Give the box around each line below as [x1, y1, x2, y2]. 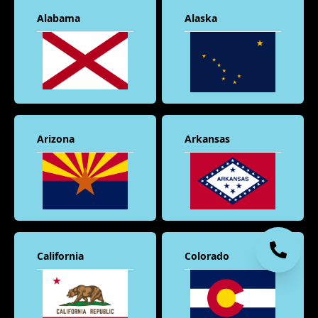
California [37, 249, 84, 263]
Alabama [37, 11, 80, 26]
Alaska [185, 11, 217, 26]
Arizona [37, 132, 75, 146]
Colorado [185, 249, 229, 263]
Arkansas [185, 132, 230, 146]
